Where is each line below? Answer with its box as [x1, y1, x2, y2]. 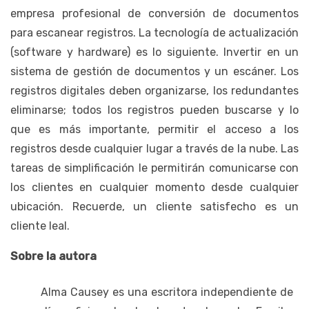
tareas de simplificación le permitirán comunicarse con [10, 161, 299, 175]
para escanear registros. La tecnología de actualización [10, 26, 299, 39]
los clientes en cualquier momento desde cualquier [10, 180, 299, 194]
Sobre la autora [10, 249, 97, 263]
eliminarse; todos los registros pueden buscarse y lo [10, 103, 299, 117]
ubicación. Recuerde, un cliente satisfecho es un [10, 199, 299, 213]
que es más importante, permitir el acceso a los [10, 122, 299, 136]
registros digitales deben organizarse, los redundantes [10, 83, 299, 97]
